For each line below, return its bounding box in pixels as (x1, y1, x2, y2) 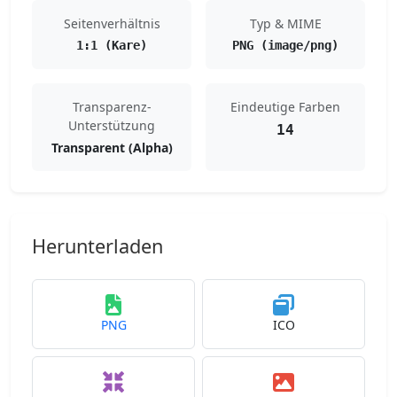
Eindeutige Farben (230, 98, 340, 115)
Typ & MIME (249, 15, 322, 32)
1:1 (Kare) (76, 38, 147, 52)
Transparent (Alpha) (51, 139, 173, 156)
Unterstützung (68, 117, 155, 134)
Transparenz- (72, 98, 152, 115)
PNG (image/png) (232, 38, 339, 52)
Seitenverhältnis (63, 15, 160, 32)
